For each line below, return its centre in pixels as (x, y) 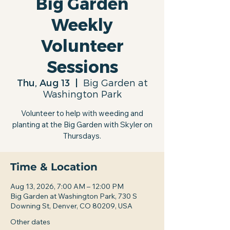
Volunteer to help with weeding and (82, 113)
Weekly (82, 24)
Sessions (82, 66)
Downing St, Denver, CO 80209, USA (71, 206)
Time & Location (54, 167)
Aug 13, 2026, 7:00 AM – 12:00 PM (67, 186)
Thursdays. (82, 136)
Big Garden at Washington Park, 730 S (74, 196)
